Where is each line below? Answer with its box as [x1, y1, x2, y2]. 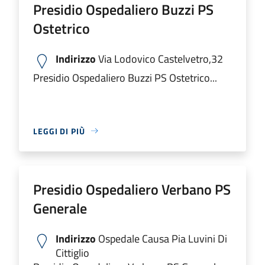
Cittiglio [56, 244, 89, 261]
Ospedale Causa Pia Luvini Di [96, 230, 227, 247]
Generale [33, 197, 87, 219]
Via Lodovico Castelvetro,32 [96, 50, 223, 67]
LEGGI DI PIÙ [33, 124, 85, 137]
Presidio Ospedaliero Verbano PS [33, 178, 231, 200]
